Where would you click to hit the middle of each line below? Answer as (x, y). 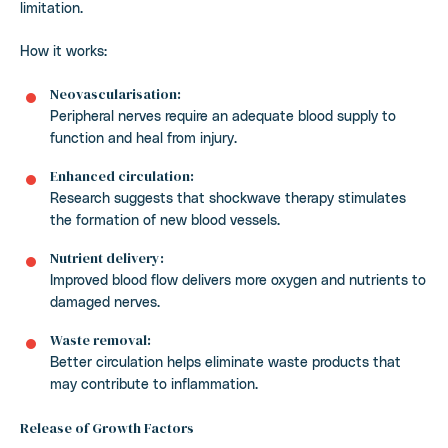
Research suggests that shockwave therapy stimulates (228, 197)
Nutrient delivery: (107, 257)
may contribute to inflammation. (154, 383)
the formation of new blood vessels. (165, 219)
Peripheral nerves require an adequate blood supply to (223, 115)
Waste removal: (100, 339)
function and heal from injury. (143, 137)
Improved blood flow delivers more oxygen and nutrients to (238, 279)
